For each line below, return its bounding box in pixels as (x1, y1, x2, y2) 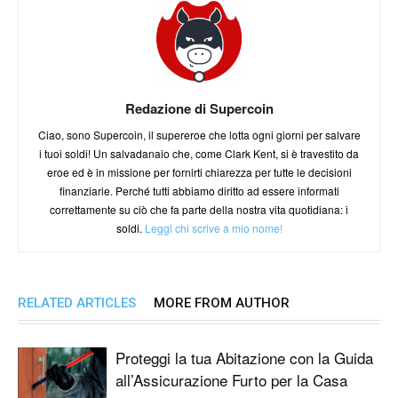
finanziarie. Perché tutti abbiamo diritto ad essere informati (59, 183, 339, 199)
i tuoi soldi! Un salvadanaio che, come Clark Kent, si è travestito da (39, 146, 359, 162)
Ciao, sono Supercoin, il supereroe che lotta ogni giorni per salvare (37, 127, 361, 143)
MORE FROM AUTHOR (154, 295, 290, 312)
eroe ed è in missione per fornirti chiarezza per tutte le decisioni (46, 164, 352, 180)
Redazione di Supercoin (124, 99, 274, 119)
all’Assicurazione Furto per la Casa (115, 369, 347, 392)
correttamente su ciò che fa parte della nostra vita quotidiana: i (50, 202, 348, 218)
